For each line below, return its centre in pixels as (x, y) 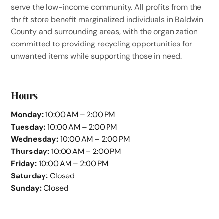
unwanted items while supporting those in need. (97, 56)
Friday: (24, 163)
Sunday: (26, 188)
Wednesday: (35, 139)
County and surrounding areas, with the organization (104, 31)
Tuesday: (28, 127)
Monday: (27, 114)
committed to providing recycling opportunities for (102, 44)
